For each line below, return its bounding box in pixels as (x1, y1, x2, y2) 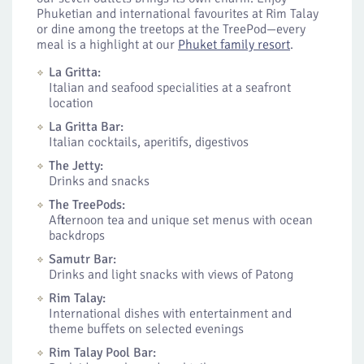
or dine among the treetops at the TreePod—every (37, 21, 305, 37)
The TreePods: (49, 197, 125, 213)
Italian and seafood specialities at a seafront (49, 80, 291, 96)
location (49, 95, 93, 111)
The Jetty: (49, 158, 103, 174)
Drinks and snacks (49, 173, 149, 189)
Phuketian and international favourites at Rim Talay (37, 6, 318, 22)
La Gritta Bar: (49, 119, 123, 135)
